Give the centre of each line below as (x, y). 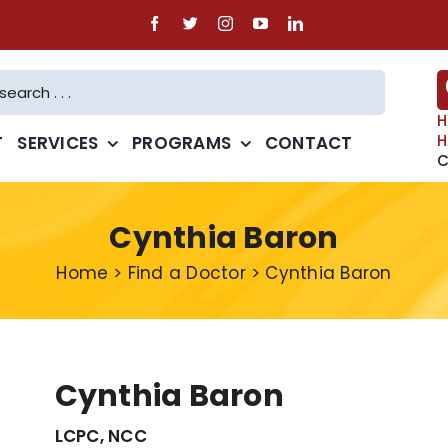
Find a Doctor (187, 272)
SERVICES (58, 142)
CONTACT (308, 142)
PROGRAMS (182, 142)
